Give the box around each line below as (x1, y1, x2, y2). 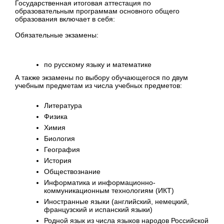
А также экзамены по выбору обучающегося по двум (15, 73, 188, 81)
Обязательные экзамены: (15, 31, 100, 39)
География (43, 145, 80, 154)
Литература (43, 101, 82, 110)
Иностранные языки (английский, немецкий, (43, 197, 189, 206)
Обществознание (43, 167, 100, 176)
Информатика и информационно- (43, 178, 155, 187)
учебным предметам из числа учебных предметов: (15, 81, 184, 89)
